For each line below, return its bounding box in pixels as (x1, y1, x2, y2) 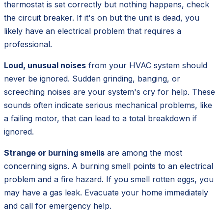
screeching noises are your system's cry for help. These (4, 87, 215, 97)
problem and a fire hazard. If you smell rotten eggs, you (4, 174, 214, 185)
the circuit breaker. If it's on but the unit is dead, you (4, 13, 199, 23)
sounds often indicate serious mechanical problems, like (4, 100, 212, 110)
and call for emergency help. (4, 201, 111, 211)
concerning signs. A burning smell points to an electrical (4, 161, 213, 171)
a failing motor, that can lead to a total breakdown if (4, 113, 197, 124)
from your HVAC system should (86, 60, 207, 71)
